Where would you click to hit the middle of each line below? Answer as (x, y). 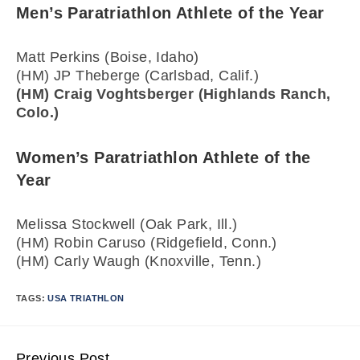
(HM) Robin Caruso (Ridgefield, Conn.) (147, 243)
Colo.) (38, 112)
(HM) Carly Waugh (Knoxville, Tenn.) (139, 261)
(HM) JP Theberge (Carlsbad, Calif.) (137, 76)
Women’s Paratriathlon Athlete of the (164, 157)
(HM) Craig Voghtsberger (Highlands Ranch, (174, 94)
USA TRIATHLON (86, 298)
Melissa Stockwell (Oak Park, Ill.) (127, 224)
